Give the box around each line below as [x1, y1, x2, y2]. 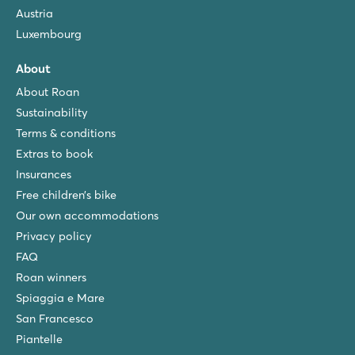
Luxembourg [16, 27, 82, 42]
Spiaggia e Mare [16, 291, 105, 306]
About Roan [16, 85, 79, 100]
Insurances [16, 167, 71, 182]
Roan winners [16, 270, 86, 285]
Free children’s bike [16, 188, 116, 203]
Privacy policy [16, 229, 92, 244]
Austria [16, 6, 53, 21]
